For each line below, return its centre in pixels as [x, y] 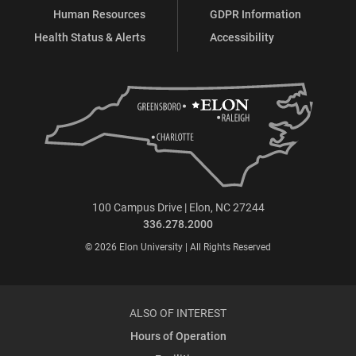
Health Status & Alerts [90, 37]
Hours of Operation [178, 336]
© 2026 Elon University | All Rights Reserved [178, 247]
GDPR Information [255, 14]
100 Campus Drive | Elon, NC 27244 [178, 207]
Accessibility [242, 37]
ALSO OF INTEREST [178, 313]
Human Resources [99, 14]
